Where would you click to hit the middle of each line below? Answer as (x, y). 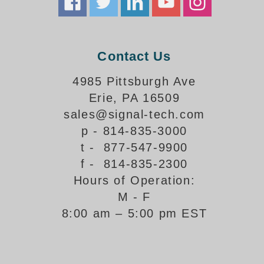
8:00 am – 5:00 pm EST (134, 213)
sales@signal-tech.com (134, 114)
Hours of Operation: (134, 180)
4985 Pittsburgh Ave (134, 81)
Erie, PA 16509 (134, 98)
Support (30, 17)
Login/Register (45, 80)
